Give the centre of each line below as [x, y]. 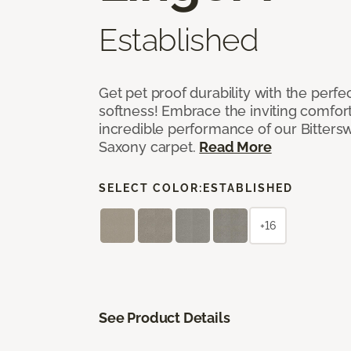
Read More [235, 147]
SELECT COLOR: [151, 188]
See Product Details [165, 317]
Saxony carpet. [149, 147]
